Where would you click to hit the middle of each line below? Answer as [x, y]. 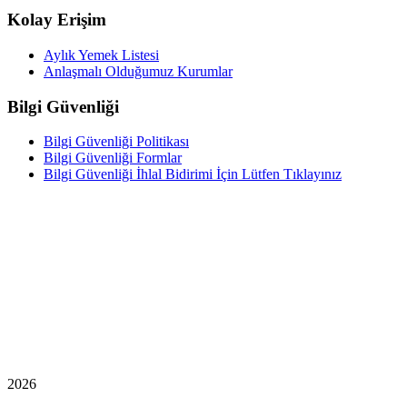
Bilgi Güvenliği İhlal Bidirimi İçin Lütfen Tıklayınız [193, 174]
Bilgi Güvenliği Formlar [113, 158]
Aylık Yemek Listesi [101, 55]
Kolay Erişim [57, 20]
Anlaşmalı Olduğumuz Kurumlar [138, 72]
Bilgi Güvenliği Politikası [116, 142]
